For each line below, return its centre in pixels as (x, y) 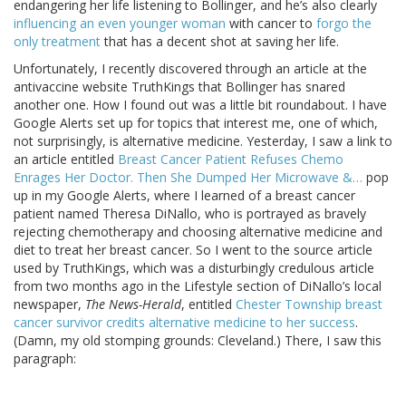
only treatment (57, 42)
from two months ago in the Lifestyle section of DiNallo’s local (198, 286)
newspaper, (49, 304)
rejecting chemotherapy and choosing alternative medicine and (198, 232)
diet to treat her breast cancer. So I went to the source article (193, 250)
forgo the (344, 24)
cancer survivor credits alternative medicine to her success (184, 323)
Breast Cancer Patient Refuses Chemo (231, 159)
